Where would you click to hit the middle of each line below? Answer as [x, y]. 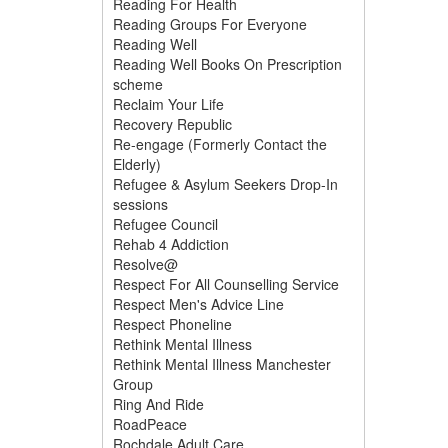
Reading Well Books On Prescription [227, 64]
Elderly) [137, 164]
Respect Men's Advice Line [198, 304]
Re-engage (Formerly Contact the [220, 144]
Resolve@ [145, 264]
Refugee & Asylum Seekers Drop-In [225, 184]
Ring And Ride [158, 404]
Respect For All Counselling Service [226, 284]
